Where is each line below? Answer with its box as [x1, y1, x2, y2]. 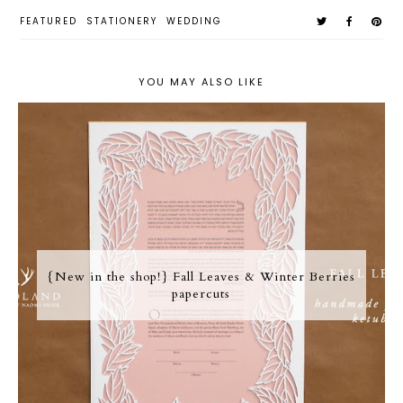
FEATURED [20, 13, 78, 28]
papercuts [172, 284, 231, 302]
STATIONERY [86, 13, 158, 28]
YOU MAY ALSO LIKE [139, 74, 264, 89]
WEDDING [166, 13, 223, 28]
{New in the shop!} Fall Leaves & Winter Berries [47, 267, 355, 285]
